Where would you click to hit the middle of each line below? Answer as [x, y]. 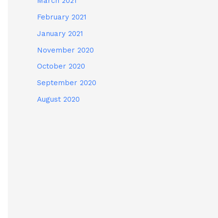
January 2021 [60, 33]
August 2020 [58, 99]
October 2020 [61, 66]
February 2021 [62, 17]
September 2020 [67, 83]
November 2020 [65, 50]
